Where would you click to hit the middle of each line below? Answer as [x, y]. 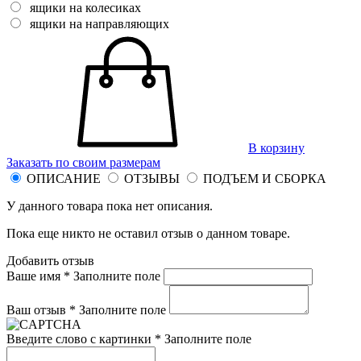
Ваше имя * [40, 276]
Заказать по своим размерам [83, 162]
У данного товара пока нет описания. [110, 205]
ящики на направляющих [100, 23]
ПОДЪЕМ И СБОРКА [265, 178]
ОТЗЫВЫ [152, 178]
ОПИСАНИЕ [64, 178]
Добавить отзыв [50, 260]
